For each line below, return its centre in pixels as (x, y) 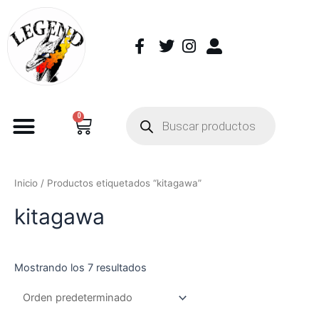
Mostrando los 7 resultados (80, 268)
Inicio (26, 183)
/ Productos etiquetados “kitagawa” (120, 183)
